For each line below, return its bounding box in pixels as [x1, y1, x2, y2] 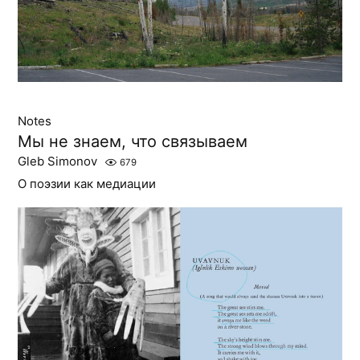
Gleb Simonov [18, 153, 98, 170]
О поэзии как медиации [18, 176, 157, 192]
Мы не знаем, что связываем [18, 132, 248, 152]
